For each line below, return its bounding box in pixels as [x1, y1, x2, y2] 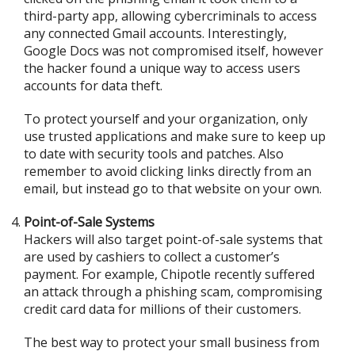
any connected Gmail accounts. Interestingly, [24, 25, 287, 42]
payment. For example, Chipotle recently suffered [24, 265, 315, 283]
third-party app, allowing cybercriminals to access [24, 7, 317, 25]
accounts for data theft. [24, 77, 162, 94]
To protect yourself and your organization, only [24, 110, 307, 128]
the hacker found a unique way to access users [24, 59, 300, 77]
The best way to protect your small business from [24, 334, 319, 351]
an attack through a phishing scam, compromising [24, 283, 323, 300]
